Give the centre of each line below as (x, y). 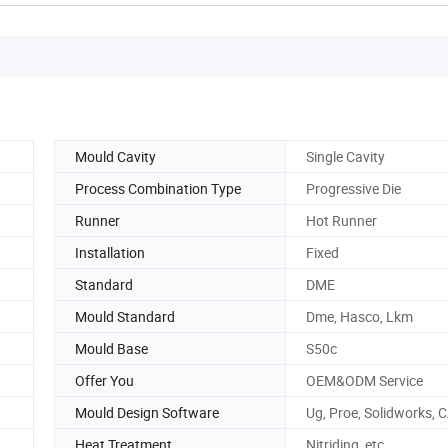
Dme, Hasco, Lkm (359, 316)
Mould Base (111, 348)
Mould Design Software (147, 412)
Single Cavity (345, 156)
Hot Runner (341, 220)
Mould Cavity (115, 156)
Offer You (104, 380)
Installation (110, 252)
